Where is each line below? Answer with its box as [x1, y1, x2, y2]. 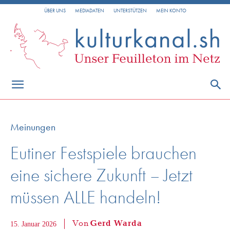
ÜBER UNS [44, 7, 66, 14]
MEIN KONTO [156, 7, 186, 14]
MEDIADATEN [74, 7, 104, 14]
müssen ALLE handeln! [10, 185, 161, 209]
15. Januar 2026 [10, 220, 56, 228]
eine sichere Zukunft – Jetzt [10, 163, 193, 187]
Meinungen [10, 120, 55, 133]
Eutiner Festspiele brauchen [10, 141, 197, 165]
